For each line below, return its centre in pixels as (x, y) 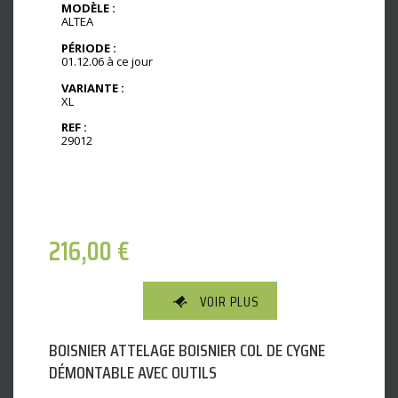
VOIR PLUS (230, 302)
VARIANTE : (93, 88)
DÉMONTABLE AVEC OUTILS (133, 373)
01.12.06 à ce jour (107, 61)
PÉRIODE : (89, 48)
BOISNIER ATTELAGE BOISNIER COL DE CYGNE (187, 350)
